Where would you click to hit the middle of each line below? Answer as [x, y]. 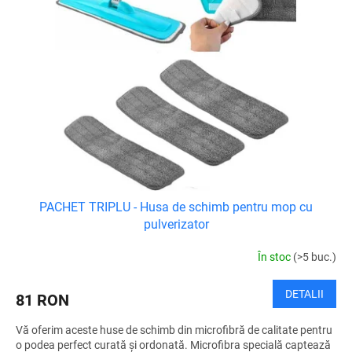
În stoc [275, 257]
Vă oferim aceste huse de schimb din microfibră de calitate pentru [174, 330]
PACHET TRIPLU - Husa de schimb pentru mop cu [176, 207]
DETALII [304, 294]
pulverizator [176, 225]
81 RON [42, 301]
